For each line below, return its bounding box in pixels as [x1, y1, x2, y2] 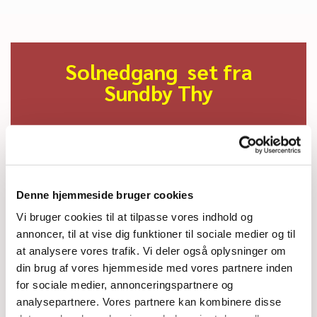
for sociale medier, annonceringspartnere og [16, 278, 234, 291]
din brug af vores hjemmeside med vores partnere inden [16, 261, 293, 274]
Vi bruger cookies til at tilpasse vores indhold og [16, 210, 253, 223]
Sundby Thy [104, 79, 213, 106]
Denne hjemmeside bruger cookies [16, 188, 193, 201]
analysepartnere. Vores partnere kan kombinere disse [16, 295, 282, 308]
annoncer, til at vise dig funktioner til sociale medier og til [16, 227, 295, 240]
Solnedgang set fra [64, 57, 253, 85]
